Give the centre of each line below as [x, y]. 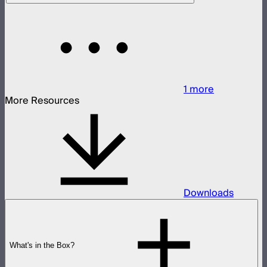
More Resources [42, 100]
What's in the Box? [42, 245]
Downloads [209, 193]
